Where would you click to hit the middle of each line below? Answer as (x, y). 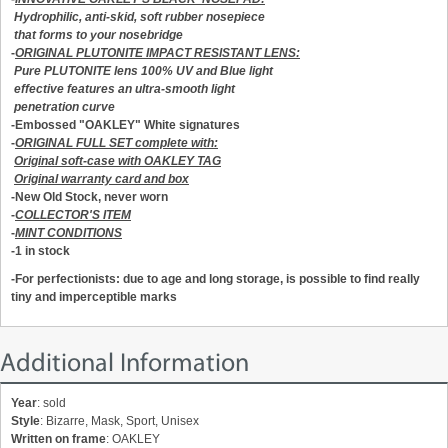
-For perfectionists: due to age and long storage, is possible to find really (215, 279)
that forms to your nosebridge (98, 35)
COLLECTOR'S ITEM (73, 215)
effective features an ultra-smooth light (123, 89)
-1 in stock (40, 251)
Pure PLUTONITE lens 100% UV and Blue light (142, 71)
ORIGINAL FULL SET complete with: (116, 143)
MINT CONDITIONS (68, 233)
